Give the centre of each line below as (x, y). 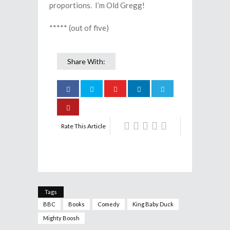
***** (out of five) (79, 28)
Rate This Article (83, 126)
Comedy (109, 204)
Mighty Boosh (61, 218)
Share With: (86, 61)
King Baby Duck (153, 204)
